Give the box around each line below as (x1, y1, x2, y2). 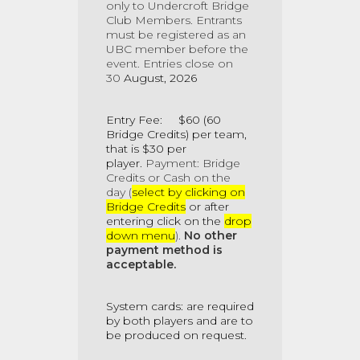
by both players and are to (106, 313, 253, 328)
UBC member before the (106, 42, 248, 56)
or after (186, 199, 229, 214)
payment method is (106, 243, 223, 257)
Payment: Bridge (145, 156, 240, 170)
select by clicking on (132, 185, 245, 199)
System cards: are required (106, 299, 254, 313)
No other (184, 228, 237, 243)
